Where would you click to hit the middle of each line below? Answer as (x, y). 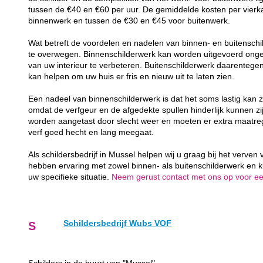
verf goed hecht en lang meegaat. (91, 133)
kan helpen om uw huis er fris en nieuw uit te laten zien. (131, 77)
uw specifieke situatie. (70, 177)
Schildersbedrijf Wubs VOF (118, 224)
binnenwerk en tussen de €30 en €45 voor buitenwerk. (129, 21)
